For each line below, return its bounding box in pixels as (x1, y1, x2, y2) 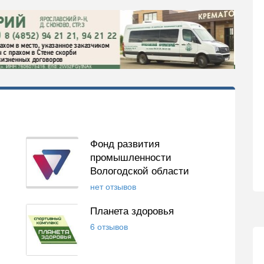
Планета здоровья (90, 203, 174, 217)
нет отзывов (90, 180, 136, 192)
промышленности (90, 149, 171, 164)
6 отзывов (90, 220, 128, 232)
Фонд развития (90, 136, 160, 150)
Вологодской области (90, 163, 189, 177)
